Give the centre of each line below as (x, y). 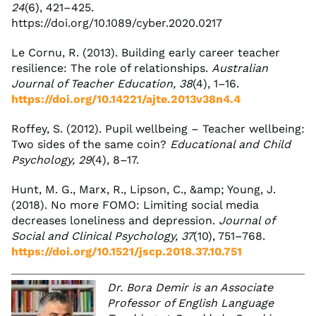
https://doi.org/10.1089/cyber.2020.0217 (117, 23)
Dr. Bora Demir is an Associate (190, 287)
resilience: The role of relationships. (111, 68)
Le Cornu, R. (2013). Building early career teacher (146, 52)
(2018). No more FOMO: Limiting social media (135, 205)
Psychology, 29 (51, 159)
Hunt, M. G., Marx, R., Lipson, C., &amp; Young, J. (144, 189)
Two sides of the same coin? (91, 144)
